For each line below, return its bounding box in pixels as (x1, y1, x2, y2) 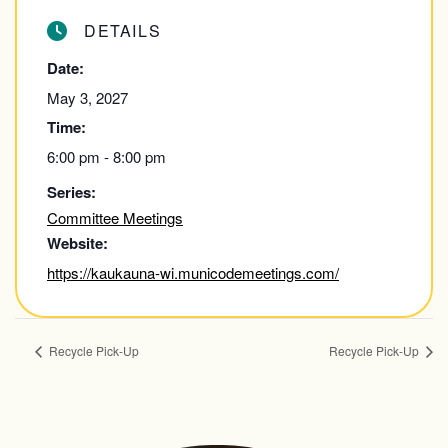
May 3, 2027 (47, 87, 128, 108)
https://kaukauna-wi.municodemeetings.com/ (47, 262, 339, 283)
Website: (47, 232, 108, 254)
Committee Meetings (47, 207, 183, 228)
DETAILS (84, 18, 162, 42)
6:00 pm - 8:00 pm (47, 146, 166, 167)
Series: (47, 181, 96, 203)
